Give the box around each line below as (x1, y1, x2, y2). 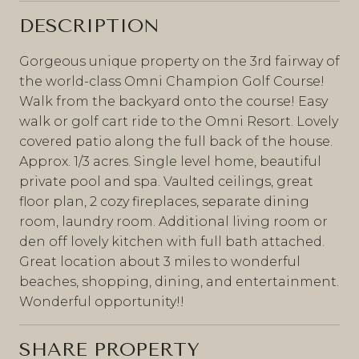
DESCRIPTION (19, 14, 159, 37)
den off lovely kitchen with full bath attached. (19, 233, 325, 249)
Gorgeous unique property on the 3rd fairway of (19, 53, 340, 69)
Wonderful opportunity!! (19, 293, 184, 309)
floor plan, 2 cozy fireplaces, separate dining (19, 193, 309, 209)
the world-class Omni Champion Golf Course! (19, 73, 325, 89)
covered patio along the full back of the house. (19, 133, 333, 149)
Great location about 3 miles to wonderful (19, 253, 301, 269)
